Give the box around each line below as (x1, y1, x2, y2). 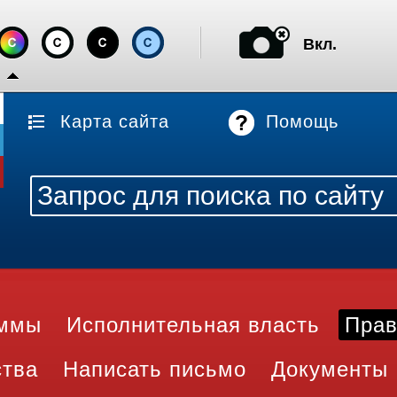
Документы (271, 357, 388, 381)
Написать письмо (63, 357, 246, 381)
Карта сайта (60, 112, 169, 131)
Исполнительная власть (66, 313, 320, 337)
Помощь (266, 112, 339, 131)
